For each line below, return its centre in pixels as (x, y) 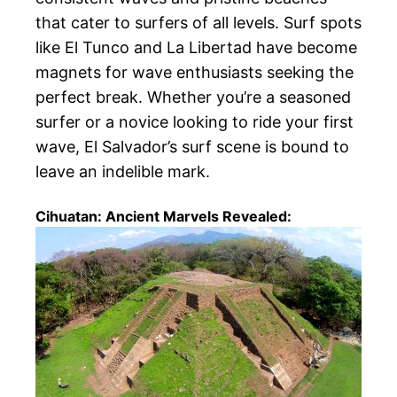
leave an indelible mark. (123, 172)
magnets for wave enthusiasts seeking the (195, 73)
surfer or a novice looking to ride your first (195, 122)
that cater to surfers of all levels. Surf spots (198, 23)
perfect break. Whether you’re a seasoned (193, 97)
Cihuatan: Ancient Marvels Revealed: (163, 217)
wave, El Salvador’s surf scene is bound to (192, 147)
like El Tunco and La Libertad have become (196, 48)
